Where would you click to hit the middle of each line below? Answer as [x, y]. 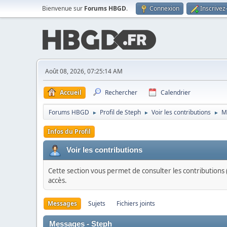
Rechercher [121, 92]
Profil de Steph [120, 112]
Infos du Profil [69, 131]
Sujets [97, 203]
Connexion [164, 8]
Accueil [71, 92]
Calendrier [176, 92]
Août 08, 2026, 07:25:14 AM [84, 71]
